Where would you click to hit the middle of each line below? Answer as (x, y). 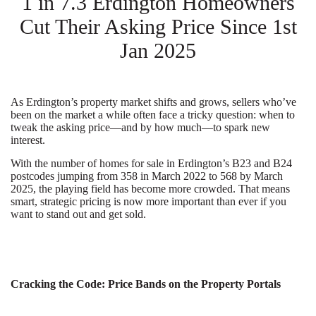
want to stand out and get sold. (78, 214)
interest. (28, 140)
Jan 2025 (158, 50)
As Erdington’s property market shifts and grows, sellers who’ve (153, 102)
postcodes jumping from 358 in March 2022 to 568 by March (147, 176)
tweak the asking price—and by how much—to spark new (140, 127)
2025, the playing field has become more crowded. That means (150, 189)
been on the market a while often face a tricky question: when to (153, 115)
